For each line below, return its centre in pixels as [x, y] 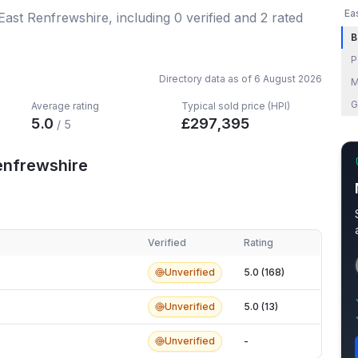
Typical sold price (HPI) [235, 106]
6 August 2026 [288, 79]
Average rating [66, 106]
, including [141, 18]
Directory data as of [206, 79]
